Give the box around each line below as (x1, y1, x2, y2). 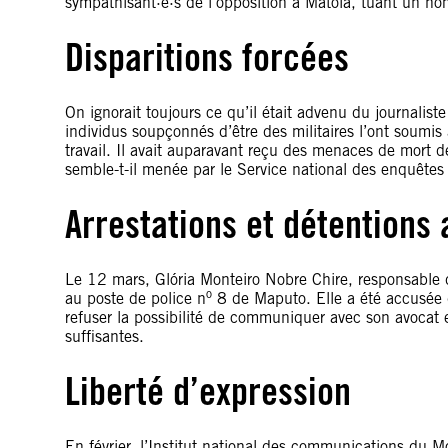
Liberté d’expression (65, 368, 351, 414)
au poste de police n (65, 289, 206, 308)
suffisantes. (65, 327, 144, 346)
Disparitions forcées (65, 34, 349, 80)
